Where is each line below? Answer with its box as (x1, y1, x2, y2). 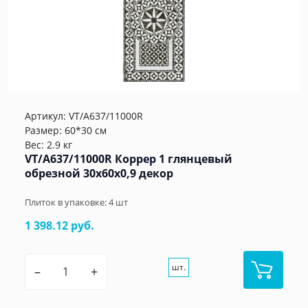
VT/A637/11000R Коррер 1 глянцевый (25, 151, 232, 166)
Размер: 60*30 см (25, 123, 107, 137)
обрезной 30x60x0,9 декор (25, 165, 173, 181)
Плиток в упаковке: (25, 195, 109, 208)
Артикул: (25, 109, 69, 122)
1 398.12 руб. (25, 217, 94, 233)
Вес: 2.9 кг (25, 137, 72, 151)
